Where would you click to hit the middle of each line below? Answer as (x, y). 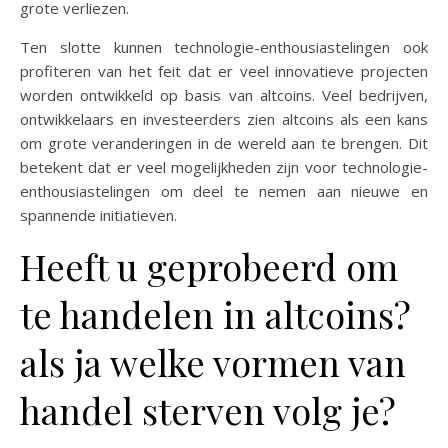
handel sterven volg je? (208, 410)
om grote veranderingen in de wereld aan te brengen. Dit (224, 143)
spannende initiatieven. (98, 215)
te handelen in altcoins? (215, 314)
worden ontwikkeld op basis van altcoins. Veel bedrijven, (224, 95)
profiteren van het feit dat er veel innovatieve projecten (224, 71)
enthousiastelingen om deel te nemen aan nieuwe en (224, 191)
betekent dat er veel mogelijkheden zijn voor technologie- (224, 167)
